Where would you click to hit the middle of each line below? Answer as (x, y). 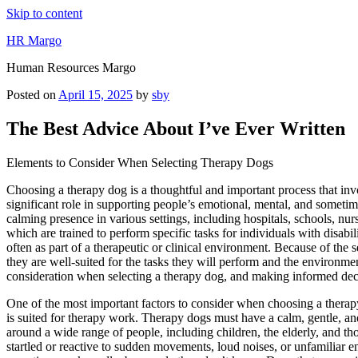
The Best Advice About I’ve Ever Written (176, 128)
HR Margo (34, 40)
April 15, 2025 (95, 95)
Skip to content (44, 13)
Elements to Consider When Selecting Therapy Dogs (140, 162)
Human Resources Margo (71, 68)
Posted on (31, 95)
